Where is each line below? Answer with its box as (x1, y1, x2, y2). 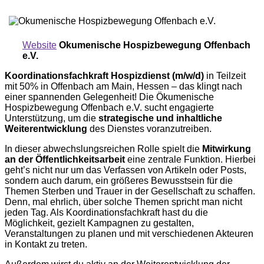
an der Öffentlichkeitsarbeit (5, 154, 125, 164)
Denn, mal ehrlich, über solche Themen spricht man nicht (5, 196, 242, 207)
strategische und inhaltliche (98, 113, 222, 123)
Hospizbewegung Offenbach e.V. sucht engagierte (5, 102, 214, 113)
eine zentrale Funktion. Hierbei (125, 154, 256, 164)
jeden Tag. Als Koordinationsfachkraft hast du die (5, 207, 208, 217)
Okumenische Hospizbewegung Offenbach (59, 39, 250, 50)
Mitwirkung (202, 143, 251, 154)
